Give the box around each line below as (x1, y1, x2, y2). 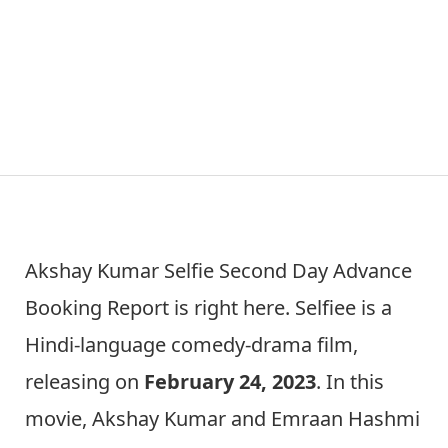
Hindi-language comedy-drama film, (25, 330, 358, 358)
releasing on (25, 367, 144, 395)
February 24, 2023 (144, 367, 316, 395)
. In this (316, 367, 384, 395)
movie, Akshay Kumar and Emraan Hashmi (25, 404, 420, 432)
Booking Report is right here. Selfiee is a (25, 293, 392, 321)
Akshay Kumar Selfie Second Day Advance (25, 256, 412, 284)
